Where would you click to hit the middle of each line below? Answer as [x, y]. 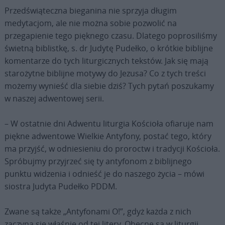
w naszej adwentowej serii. [54, 98]
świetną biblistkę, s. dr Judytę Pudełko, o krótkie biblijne [108, 48]
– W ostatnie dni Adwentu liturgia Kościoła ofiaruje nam [109, 123]
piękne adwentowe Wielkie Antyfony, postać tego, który [108, 136]
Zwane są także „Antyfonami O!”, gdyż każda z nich [98, 211]
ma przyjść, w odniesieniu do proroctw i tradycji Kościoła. [112, 148]
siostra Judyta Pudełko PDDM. [61, 186]
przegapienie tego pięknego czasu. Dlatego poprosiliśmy [110, 35]
